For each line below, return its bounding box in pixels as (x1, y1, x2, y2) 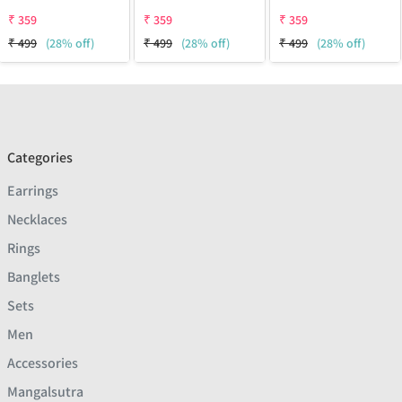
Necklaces (7, 210, 67, 230)
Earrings (7, 181, 58, 201)
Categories (7, 148, 73, 168)
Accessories (7, 354, 78, 373)
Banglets (7, 267, 60, 287)
